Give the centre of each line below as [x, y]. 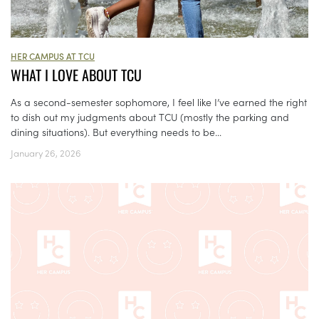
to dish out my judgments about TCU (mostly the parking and [150, 117]
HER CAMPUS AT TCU [53, 56]
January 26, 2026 [46, 153]
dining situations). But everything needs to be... [116, 132]
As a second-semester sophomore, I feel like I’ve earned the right [159, 102]
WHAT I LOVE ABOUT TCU [76, 75]
